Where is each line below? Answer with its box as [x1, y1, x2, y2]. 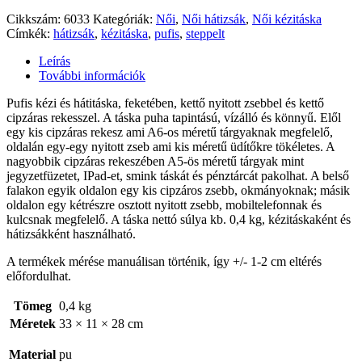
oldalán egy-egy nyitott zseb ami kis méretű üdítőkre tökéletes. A [6, 139, 335, 154]
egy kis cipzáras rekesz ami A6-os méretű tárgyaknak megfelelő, [6, 124, 333, 139]
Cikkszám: [6, 11, 64, 26]
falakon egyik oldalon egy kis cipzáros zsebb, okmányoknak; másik [6, 183, 350, 197]
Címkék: [6, 26, 53, 40]
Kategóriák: [93, 11, 156, 26]
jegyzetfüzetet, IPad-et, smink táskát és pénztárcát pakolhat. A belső [6, 168, 349, 183]
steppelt [186, 26, 225, 40]
